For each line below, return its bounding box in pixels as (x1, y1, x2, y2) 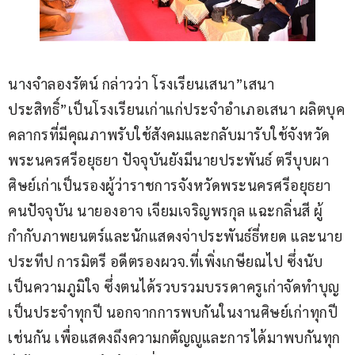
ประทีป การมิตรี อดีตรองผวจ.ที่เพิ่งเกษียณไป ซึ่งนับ (8, 251, 323, 270)
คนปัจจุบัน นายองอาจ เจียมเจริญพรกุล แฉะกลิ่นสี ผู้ (8, 200, 323, 219)
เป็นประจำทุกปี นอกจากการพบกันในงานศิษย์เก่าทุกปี (8, 302, 338, 321)
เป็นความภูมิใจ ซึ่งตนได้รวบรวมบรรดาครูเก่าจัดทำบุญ (8, 277, 340, 296)
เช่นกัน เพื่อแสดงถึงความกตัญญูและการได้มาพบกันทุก (8, 327, 341, 346)
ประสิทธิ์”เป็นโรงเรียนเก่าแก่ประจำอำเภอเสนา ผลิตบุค (8, 99, 345, 118)
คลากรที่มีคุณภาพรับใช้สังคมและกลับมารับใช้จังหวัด (8, 124, 330, 143)
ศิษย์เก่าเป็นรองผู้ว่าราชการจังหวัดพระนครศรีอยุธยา (8, 175, 331, 194)
